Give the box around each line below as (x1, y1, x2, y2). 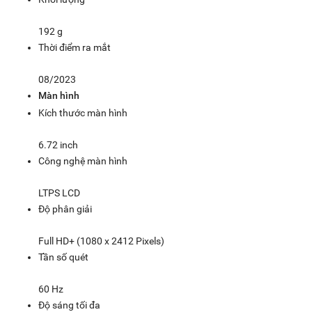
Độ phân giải (38, 203, 92, 214)
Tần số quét (38, 251, 88, 263)
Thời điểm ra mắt (38, 42, 111, 53)
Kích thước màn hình (38, 107, 127, 118)
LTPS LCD (38, 187, 80, 198)
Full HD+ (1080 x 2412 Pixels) (38, 235, 164, 247)
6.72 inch (38, 139, 78, 150)
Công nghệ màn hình (38, 155, 127, 166)
